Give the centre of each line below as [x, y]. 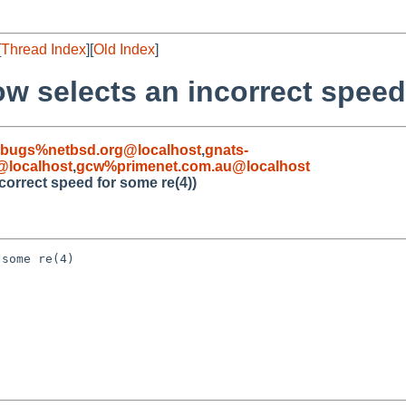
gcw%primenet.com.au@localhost [193, 166]
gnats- [227, 150]
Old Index [124, 49]
